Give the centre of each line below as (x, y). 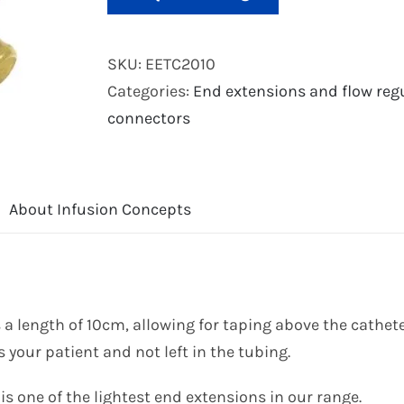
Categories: (150, 92)
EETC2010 (180, 64)
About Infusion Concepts (100, 210)
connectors (149, 119)
